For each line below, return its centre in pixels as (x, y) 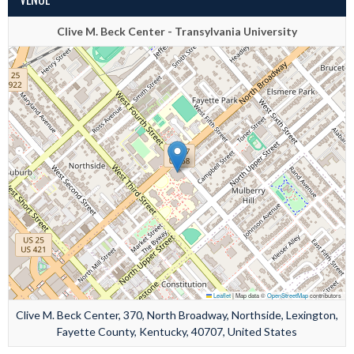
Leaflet (221, 296)
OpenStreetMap (288, 296)
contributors (325, 296)
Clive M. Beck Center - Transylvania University (177, 32)
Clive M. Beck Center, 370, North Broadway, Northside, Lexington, (177, 315)
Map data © (250, 296)
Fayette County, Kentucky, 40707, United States (177, 332)
